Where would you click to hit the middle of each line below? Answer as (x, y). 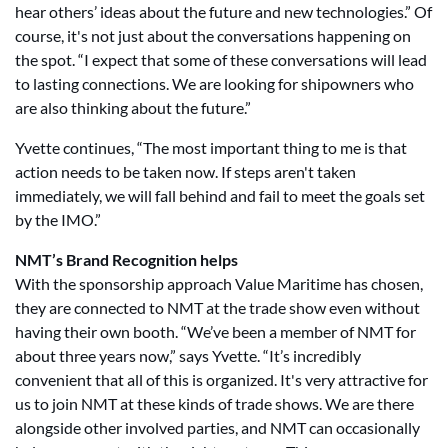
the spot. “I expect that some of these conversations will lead (221, 59)
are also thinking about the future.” (133, 107)
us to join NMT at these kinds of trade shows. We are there (214, 403)
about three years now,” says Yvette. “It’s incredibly (188, 355)
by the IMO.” (58, 219)
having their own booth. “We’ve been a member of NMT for (215, 331)
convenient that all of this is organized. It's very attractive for (221, 379)
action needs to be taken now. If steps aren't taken (185, 171)
